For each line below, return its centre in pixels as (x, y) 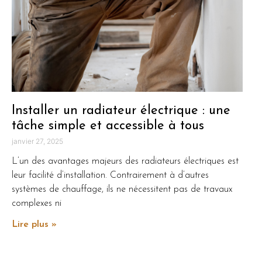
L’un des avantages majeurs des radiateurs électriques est (125, 161)
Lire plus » (34, 224)
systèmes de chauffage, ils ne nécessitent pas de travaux (122, 189)
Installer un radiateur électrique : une (121, 111)
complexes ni (37, 203)
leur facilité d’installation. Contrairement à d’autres (110, 175)
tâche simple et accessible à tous (108, 126)
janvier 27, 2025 (37, 141)
